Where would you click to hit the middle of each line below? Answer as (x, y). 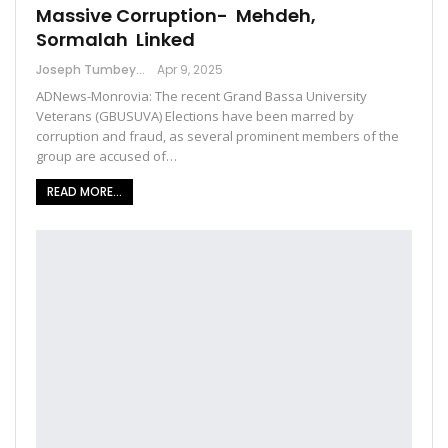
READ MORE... (84, 191)
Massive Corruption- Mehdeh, (176, 15)
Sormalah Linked (115, 39)
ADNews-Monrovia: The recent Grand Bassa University (201, 95)
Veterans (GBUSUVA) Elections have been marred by (195, 115)
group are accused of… (106, 155)
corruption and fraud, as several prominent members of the (217, 135)
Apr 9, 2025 (190, 69)
